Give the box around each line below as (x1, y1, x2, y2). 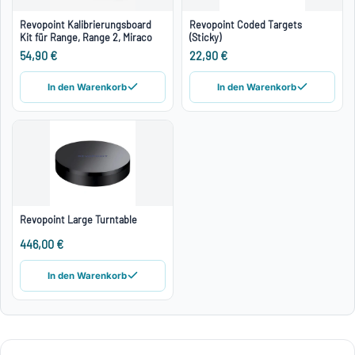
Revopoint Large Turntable (20, 212, 137, 226)
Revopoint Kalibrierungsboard (20, 17, 151, 31)
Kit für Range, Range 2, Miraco (20, 30, 152, 44)
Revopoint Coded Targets (189, 17, 302, 31)
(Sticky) (189, 30, 221, 44)
